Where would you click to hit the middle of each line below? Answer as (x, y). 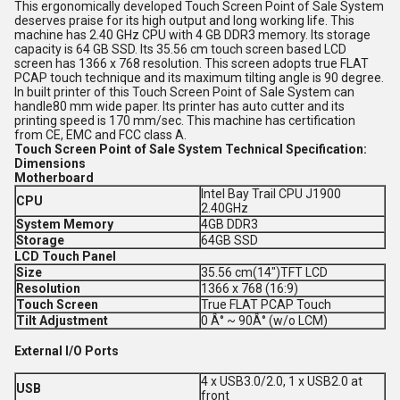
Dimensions (50, 163)
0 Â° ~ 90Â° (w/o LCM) (264, 321)
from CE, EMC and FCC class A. (100, 135)
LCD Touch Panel (65, 256)
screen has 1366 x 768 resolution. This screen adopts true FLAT (192, 63)
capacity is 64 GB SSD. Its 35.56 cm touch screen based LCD (180, 49)
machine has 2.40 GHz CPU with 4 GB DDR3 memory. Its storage (192, 35)
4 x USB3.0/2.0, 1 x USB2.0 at (282, 381)
